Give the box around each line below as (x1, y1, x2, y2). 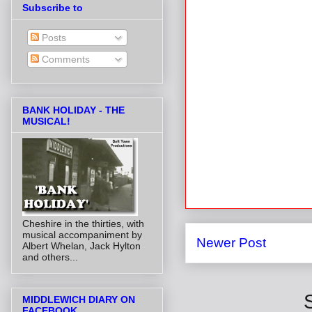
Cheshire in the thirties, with (22, 217, 144, 229)
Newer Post (196, 235, 266, 250)
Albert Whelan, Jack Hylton (22, 240, 141, 251)
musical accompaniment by (22, 228, 142, 240)
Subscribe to (22, 2, 83, 14)
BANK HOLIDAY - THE (22, 104, 125, 116)
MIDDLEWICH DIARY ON (22, 294, 135, 306)
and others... (22, 251, 78, 263)
